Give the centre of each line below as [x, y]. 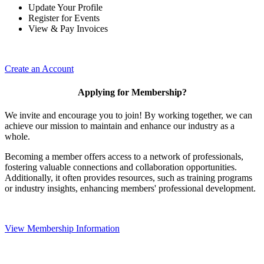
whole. [17, 136]
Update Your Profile [65, 8]
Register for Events [64, 18]
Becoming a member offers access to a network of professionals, [124, 156]
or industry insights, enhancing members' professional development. [130, 188]
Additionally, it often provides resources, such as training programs [128, 177]
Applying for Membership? [132, 92]
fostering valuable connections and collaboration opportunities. [121, 167]
